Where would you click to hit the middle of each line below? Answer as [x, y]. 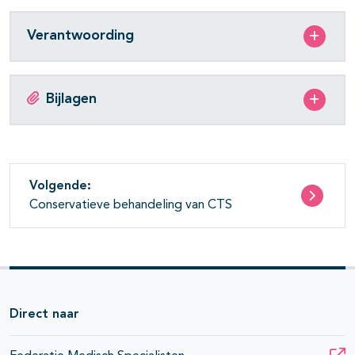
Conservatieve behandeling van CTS [131, 205]
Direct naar [44, 315]
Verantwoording [80, 36]
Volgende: [60, 186]
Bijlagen [71, 99]
